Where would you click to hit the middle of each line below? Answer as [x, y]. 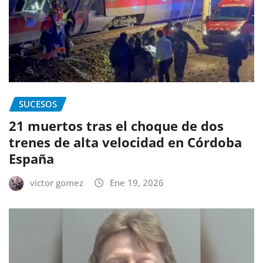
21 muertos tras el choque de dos [116, 125]
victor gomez [57, 182]
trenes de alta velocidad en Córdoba [125, 142]
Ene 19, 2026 [137, 182]
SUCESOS [38, 104]
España [31, 158]
